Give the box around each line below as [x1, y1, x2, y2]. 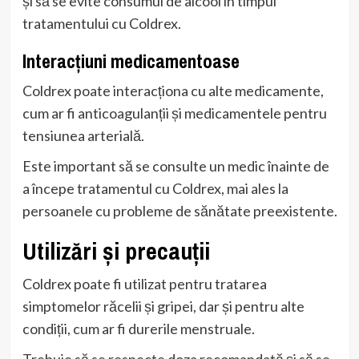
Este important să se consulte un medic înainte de [22, 156, 329, 175]
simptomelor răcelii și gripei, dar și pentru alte [22, 296, 305, 315]
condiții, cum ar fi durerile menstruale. [22, 319, 255, 337]
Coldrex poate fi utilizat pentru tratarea [22, 274, 267, 292]
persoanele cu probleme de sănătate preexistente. [22, 201, 337, 220]
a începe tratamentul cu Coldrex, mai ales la [22, 179, 288, 197]
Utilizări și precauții [22, 234, 210, 267]
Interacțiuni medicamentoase [22, 47, 240, 74]
